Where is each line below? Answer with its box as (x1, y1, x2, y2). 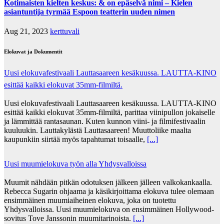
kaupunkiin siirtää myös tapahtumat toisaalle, (4, 134, 147, 143)
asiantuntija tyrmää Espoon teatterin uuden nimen (4, 7, 175, 16)
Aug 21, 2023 (4, 26, 50, 35)
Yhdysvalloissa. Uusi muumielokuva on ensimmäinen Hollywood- (4, 204, 214, 213)
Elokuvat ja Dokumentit (4, 48, 62, 54)
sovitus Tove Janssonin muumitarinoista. (4, 213, 133, 222)
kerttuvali (50, 26, 79, 35)
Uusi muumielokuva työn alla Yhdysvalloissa (4, 159, 146, 168)
